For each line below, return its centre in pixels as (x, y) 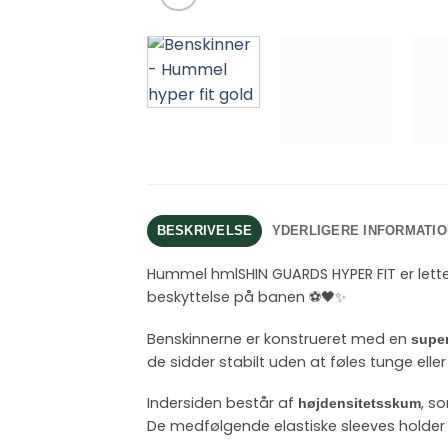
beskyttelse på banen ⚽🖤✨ (247, 296)
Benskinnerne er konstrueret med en (279, 338)
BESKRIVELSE (204, 230)
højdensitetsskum (359, 403)
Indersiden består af (222, 403)
